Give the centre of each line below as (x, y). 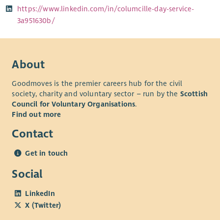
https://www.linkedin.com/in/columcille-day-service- (106, 9)
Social (27, 174)
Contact (33, 134)
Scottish (194, 94)
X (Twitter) (43, 206)
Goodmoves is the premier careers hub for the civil (97, 84)
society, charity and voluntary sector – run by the (96, 94)
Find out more (37, 115)
